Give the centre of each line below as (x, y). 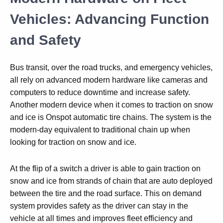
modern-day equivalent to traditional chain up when (100, 130)
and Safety (46, 40)
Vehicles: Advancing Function (110, 19)
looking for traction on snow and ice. (74, 142)
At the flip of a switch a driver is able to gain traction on (105, 168)
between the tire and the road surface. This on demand (106, 193)
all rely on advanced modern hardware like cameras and (109, 80)
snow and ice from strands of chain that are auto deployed (111, 181)
